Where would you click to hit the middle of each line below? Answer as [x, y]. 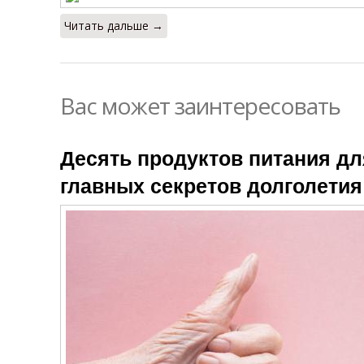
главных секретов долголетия [211, 185]
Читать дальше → [114, 26]
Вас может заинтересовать [200, 106]
